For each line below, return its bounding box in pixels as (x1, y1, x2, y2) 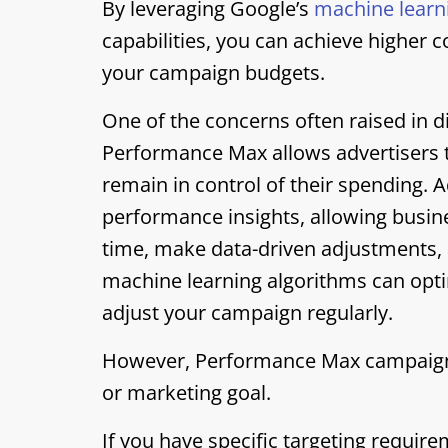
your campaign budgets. (102, 59, 330, 86)
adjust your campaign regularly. (102, 299, 393, 326)
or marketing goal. (102, 379, 276, 406)
